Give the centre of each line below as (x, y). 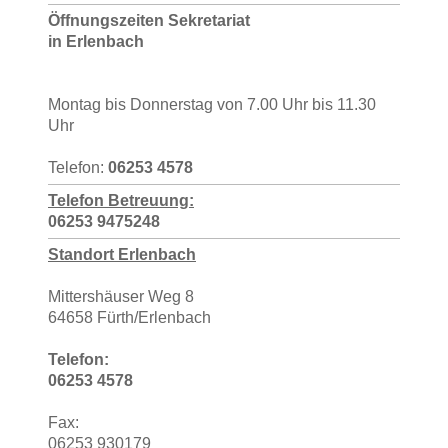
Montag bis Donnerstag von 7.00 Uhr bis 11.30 (212, 104)
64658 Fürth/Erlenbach (129, 317)
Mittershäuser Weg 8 (121, 296)
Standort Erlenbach (122, 254)
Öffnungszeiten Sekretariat (149, 20)
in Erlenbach (96, 41)
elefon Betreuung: (125, 200)
